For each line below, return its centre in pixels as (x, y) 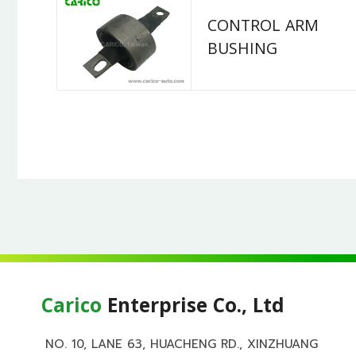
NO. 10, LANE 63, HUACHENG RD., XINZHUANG (182, 344)
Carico (72, 308)
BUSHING (242, 51)
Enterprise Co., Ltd (193, 308)
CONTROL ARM (263, 28)
